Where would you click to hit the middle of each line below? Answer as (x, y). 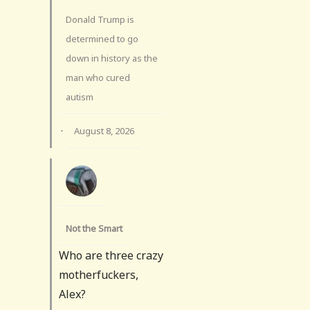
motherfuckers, (99, 274)
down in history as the (112, 58)
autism (80, 97)
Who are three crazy (111, 255)
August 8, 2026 (104, 130)
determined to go (102, 38)
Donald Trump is (100, 19)
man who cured (98, 77)
